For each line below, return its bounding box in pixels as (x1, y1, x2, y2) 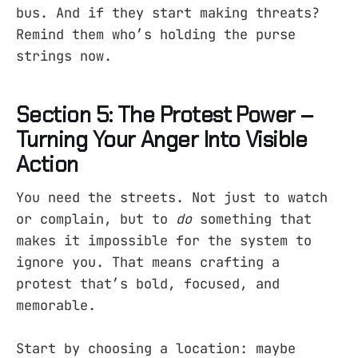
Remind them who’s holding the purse (16, 26, 296, 44)
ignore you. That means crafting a (16, 253, 280, 272)
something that (192, 210, 312, 229)
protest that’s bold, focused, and (16, 275, 280, 293)
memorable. (16, 296, 96, 315)
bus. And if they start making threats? (16, 4, 320, 22)
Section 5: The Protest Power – (16, 100, 314, 129)
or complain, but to (16, 210, 176, 229)
